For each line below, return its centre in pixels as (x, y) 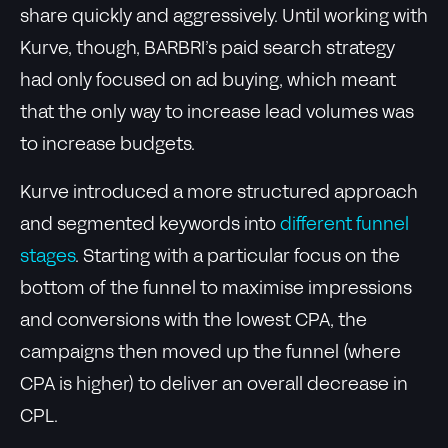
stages (47, 257)
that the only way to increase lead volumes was (217, 113)
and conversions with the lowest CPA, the (193, 321)
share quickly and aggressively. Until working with (224, 17)
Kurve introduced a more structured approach (219, 193)
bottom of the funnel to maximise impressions (216, 289)
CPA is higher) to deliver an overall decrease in (214, 385)
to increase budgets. (107, 145)
